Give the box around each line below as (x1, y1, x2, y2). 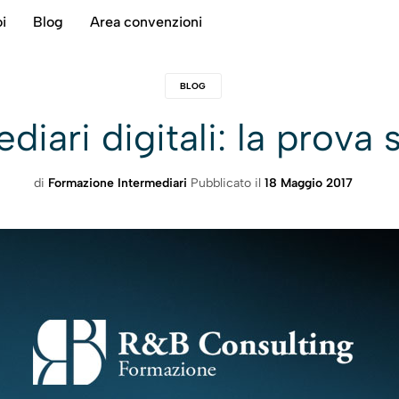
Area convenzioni (90, 13, 202, 30)
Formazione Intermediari (47, 175, 187, 191)
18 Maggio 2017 (264, 175, 353, 191)
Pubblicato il (190, 175, 265, 191)
